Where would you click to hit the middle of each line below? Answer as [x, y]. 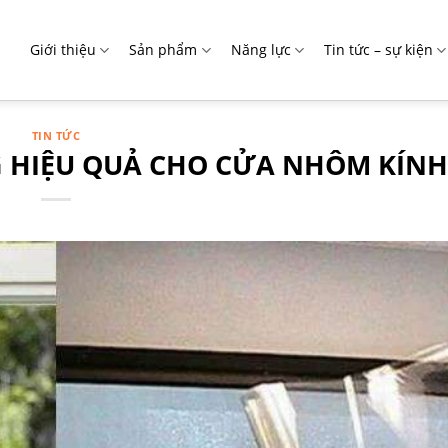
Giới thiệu [63, 49]
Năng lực [260, 49]
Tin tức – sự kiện [378, 49]
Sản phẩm [163, 49]
